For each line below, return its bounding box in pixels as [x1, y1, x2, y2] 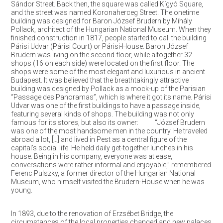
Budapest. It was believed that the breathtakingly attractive [10, 76, 189, 84]
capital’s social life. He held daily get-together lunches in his [10, 144, 193, 152]
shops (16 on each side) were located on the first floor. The [10, 59, 194, 67]
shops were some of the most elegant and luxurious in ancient [10, 68, 205, 76]
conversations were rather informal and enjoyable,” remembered [10, 161, 211, 169]
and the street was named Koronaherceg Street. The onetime [10, 8, 199, 16]
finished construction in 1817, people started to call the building [10, 34, 207, 42]
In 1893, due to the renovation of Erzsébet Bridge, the [10, 210, 173, 218]
